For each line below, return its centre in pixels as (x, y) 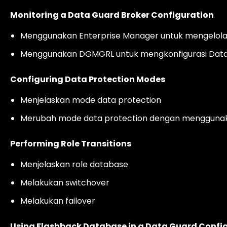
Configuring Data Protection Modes (88, 79)
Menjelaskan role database (74, 164)
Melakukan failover (58, 201)
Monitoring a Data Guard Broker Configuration (112, 15)
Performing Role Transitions (71, 144)
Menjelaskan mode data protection (91, 100)
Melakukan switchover (65, 183)
